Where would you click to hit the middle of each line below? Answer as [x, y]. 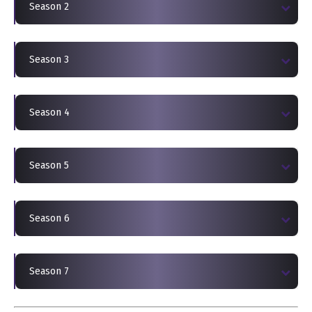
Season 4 [49, 112]
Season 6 [49, 218]
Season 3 [49, 60]
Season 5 [49, 165]
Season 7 [49, 271]
